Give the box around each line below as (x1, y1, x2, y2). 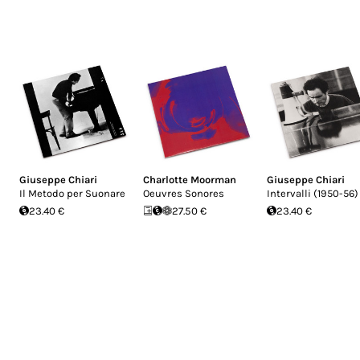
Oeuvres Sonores (143, 186, 224, 199)
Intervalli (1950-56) (267, 186, 358, 199)
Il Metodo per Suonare (19, 186, 125, 199)
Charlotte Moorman (143, 173, 236, 186)
